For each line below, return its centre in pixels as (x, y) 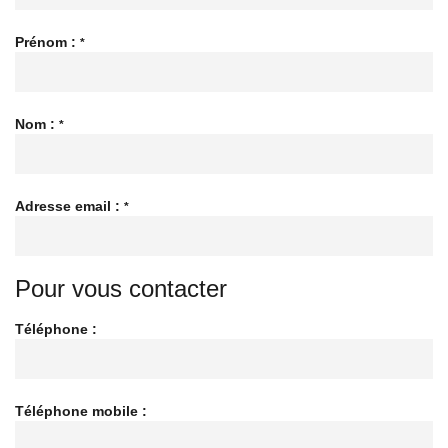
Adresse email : (69, 205)
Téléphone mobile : (83, 410)
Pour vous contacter (121, 288)
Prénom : (47, 41)
